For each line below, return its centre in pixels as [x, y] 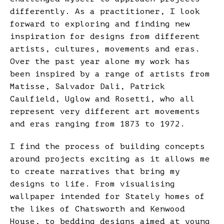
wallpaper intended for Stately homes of [107, 196]
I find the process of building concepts [107, 146]
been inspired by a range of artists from [110, 74]
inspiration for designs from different [105, 36]
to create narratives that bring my [95, 171]
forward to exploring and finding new [100, 24]
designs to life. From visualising [92, 184]
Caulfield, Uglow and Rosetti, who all [102, 99]
